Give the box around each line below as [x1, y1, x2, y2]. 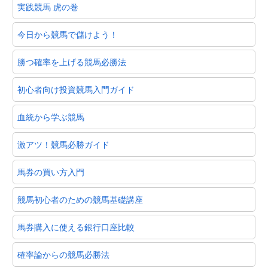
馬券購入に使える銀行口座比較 [17, 220, 135, 233]
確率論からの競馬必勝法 [17, 248, 109, 260]
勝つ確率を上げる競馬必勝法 [17, 55, 126, 68]
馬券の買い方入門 [17, 165, 84, 178]
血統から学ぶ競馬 [17, 110, 84, 123]
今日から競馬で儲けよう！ [17, 28, 118, 40]
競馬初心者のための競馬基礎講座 [17, 193, 143, 205]
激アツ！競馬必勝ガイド [17, 138, 109, 150]
